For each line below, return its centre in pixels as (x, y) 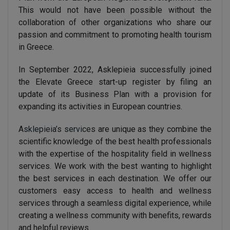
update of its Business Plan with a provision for (115, 94)
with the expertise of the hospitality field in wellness (115, 154)
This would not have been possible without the (115, 10)
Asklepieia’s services (57, 129)
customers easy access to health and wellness (115, 191)
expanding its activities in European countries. (100, 107)
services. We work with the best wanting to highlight (115, 166)
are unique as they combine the (154, 129)
